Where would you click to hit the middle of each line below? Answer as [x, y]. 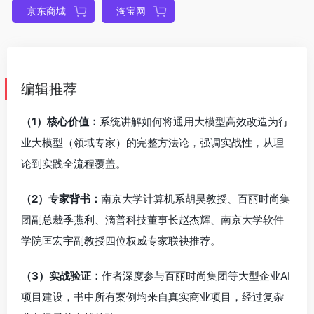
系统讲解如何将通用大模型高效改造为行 [194, 122]
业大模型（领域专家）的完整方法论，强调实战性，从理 [152, 143]
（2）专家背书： [61, 199]
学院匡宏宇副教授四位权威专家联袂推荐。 [121, 241]
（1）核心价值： [60, 122]
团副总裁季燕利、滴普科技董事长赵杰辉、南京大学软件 [152, 220]
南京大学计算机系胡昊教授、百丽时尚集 [196, 199]
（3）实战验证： [61, 276]
